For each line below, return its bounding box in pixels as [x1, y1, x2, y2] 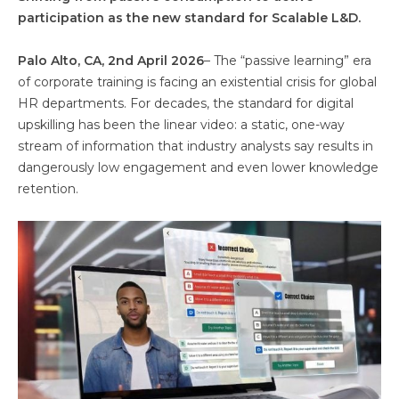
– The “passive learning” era [204, 53, 371, 69]
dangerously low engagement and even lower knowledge [18, 159, 379, 175]
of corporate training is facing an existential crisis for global [18, 74, 377, 90]
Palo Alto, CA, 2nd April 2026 [18, 53, 204, 69]
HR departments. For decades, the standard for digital [18, 95, 354, 111]
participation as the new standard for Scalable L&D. [18, 10, 361, 26]
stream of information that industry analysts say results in [18, 138, 373, 154]
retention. [18, 181, 78, 197]
